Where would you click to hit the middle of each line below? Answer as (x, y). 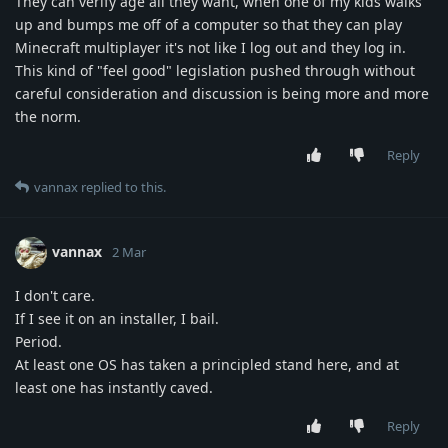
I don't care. (55, 296)
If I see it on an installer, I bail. (117, 319)
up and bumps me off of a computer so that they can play (208, 25)
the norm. (48, 117)
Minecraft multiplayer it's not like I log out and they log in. (210, 48)
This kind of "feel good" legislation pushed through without (215, 71)
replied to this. (122, 187)
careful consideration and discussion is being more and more (222, 94)
